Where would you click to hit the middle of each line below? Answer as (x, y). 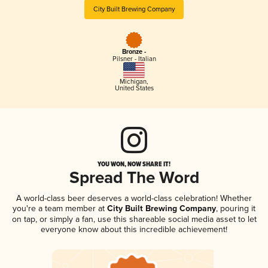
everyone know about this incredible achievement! (134, 229)
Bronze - (134, 52)
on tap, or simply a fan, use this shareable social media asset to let (134, 219)
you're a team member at (59, 208)
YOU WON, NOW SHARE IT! (134, 164)
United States (134, 88)
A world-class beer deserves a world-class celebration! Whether (134, 198)
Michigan (133, 81)
